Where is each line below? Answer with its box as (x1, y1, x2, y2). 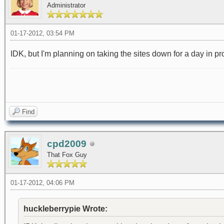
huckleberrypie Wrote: (23, 204, 107, 213)
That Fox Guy (47, 151, 87, 158)
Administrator (47, 1, 85, 9)
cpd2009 (47, 138, 86, 149)
